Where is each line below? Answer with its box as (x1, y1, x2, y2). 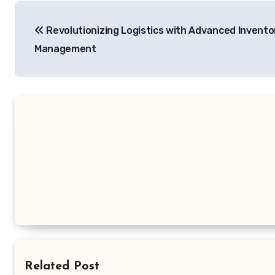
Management (34, 43, 96, 55)
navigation (14, 28, 113, 48)
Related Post (25, 260, 99, 273)
